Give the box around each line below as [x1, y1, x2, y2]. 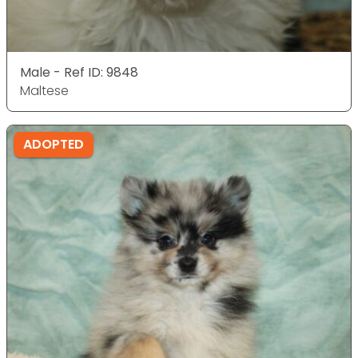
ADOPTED [23, 135, 84, 153]
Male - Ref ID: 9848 [20, 63, 138, 82]
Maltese [20, 82, 69, 100]
